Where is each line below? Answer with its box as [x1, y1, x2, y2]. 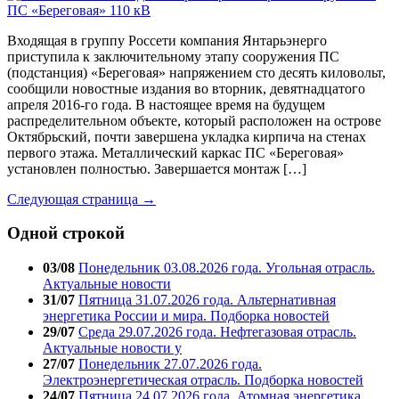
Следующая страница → [7, 191, 156, 207]
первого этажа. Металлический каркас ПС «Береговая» [7, 144, 344, 160]
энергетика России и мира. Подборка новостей [43, 308, 330, 323]
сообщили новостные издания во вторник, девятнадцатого [7, 80, 365, 96]
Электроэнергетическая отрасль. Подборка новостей [43, 372, 363, 387]
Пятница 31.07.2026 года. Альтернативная [78, 292, 336, 307]
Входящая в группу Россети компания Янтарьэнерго [7, 32, 327, 48]
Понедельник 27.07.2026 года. [78, 356, 262, 371]
